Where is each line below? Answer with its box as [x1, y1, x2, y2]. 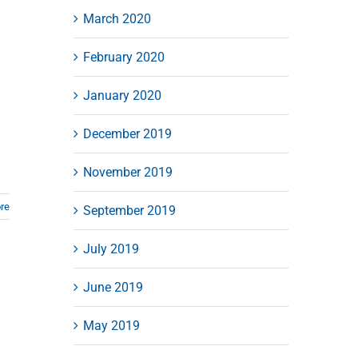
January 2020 [82, 87, 161, 103]
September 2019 [82, 202, 176, 218]
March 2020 [82, 10, 151, 26]
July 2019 [82, 241, 139, 257]
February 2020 [82, 49, 165, 65]
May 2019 [82, 317, 140, 333]
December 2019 [82, 125, 172, 141]
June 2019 [82, 279, 143, 295]
